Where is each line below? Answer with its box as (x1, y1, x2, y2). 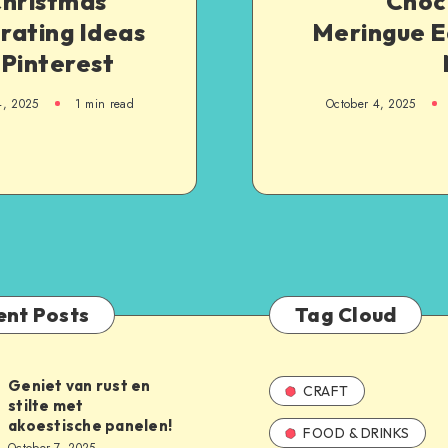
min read (81, 94, 134, 113)
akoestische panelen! (8, 416, 172, 435)
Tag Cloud (295, 302, 397, 327)
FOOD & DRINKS (303, 424, 410, 442)
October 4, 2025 (326, 94, 416, 113)
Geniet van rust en (8, 376, 151, 395)
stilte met (8, 396, 84, 415)
